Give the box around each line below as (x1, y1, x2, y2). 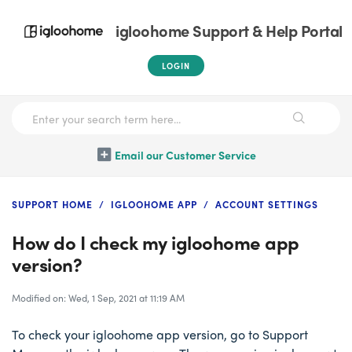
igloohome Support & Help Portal (115, 19, 343, 42)
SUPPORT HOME (12, 197, 93, 211)
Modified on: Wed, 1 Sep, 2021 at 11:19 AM (12, 291, 185, 305)
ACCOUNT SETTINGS (215, 197, 318, 211)
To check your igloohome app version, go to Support (12, 325, 308, 343)
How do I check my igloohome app (12, 229, 299, 255)
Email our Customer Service (115, 147, 256, 163)
